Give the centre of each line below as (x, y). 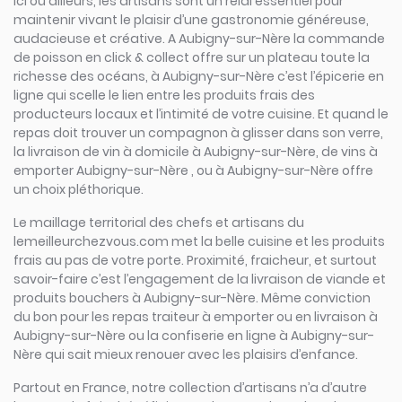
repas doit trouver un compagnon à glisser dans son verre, (198, 133)
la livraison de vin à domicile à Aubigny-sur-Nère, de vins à (196, 152)
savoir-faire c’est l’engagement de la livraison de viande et (200, 279)
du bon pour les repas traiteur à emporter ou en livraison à (196, 317)
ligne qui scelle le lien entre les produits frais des (164, 95)
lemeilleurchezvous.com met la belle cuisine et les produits (199, 241)
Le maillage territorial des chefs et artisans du (159, 223)
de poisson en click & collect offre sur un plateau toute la (192, 57)
